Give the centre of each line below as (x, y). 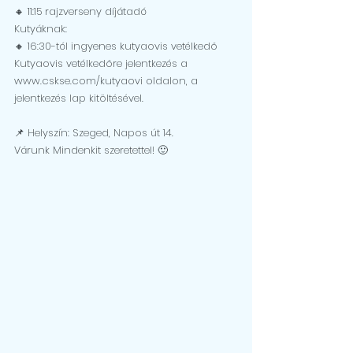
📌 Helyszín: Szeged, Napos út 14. (94, 133)
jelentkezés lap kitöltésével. (79, 98)
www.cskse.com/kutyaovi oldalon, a (108, 81)
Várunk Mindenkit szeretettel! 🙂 (91, 150)
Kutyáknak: (41, 29)
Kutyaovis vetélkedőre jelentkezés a (102, 63)
